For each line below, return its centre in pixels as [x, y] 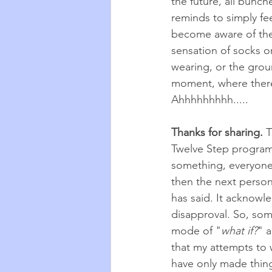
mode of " [196, 231]
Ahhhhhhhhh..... [210, 100]
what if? [239, 231]
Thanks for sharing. [219, 132]
